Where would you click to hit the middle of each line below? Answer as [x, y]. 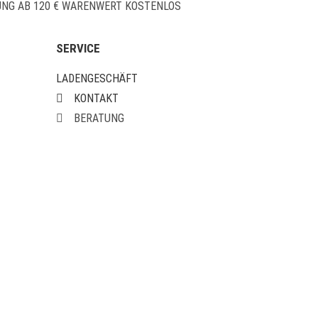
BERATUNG [99, 119]
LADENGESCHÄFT [97, 79]
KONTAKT [96, 99]
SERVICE [78, 49]
